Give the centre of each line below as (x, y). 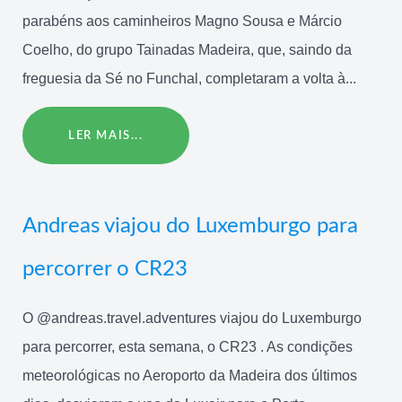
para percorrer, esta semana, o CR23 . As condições (188, 347)
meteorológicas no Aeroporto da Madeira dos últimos (190, 376)
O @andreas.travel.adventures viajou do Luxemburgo (192, 319)
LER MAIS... (106, 135)
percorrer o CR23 (105, 270)
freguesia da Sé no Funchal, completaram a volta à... (189, 78)
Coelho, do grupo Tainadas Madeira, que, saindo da (187, 49)
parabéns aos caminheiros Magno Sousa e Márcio (182, 21)
